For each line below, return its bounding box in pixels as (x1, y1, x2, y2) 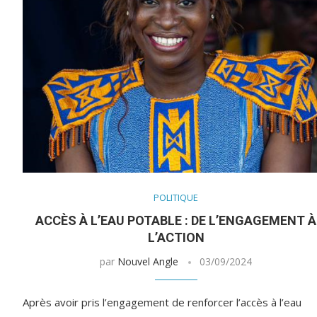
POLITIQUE (154, 191, 199, 204)
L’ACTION (147, 230, 204, 246)
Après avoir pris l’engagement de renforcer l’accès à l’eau (23, 295, 301, 310)
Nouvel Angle (117, 255, 179, 269)
